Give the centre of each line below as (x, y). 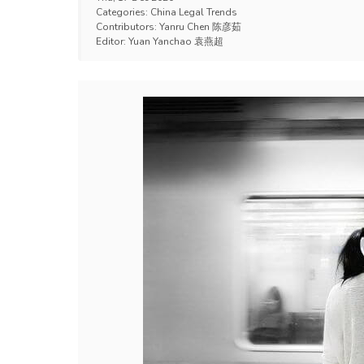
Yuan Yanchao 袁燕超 (176, 41)
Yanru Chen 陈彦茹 (200, 27)
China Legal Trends (194, 12)
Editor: (112, 41)
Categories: (123, 12)
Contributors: (128, 27)
